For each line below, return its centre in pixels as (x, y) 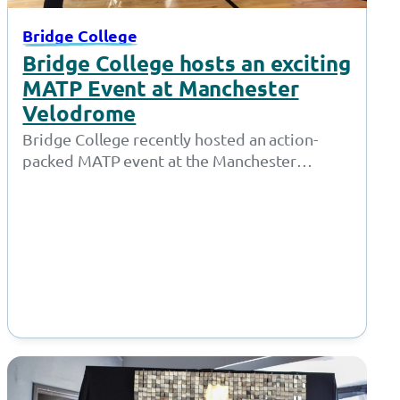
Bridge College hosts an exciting (187, 63)
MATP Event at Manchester (161, 88)
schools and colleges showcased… (145, 203)
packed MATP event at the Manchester (160, 160)
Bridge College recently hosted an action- (170, 138)
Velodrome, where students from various (171, 181)
